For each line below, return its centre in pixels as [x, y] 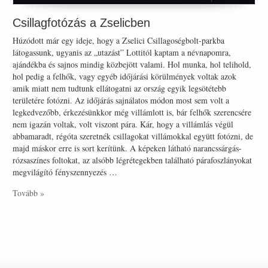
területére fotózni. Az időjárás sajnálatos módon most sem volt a [121, 100]
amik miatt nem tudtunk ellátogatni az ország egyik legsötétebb [120, 88]
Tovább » [29, 193]
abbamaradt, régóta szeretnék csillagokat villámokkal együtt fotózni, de [133, 136]
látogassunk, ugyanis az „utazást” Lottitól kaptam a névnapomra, [122, 52]
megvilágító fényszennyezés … [65, 172]
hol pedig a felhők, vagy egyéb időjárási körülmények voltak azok [125, 76]
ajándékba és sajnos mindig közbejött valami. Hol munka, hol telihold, [132, 64]
